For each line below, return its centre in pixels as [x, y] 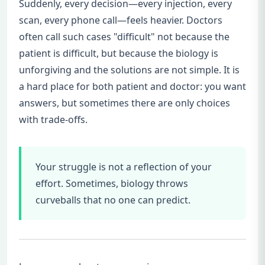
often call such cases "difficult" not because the [124, 37]
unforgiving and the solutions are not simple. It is [129, 70]
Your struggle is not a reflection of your [124, 167]
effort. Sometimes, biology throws [112, 184]
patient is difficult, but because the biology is [119, 54]
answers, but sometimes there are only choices [125, 103]
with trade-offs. [53, 120]
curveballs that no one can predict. [113, 200]
